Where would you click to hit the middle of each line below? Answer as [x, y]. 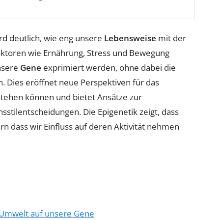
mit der [171, 38]
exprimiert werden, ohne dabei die [109, 68]
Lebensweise [130, 38]
